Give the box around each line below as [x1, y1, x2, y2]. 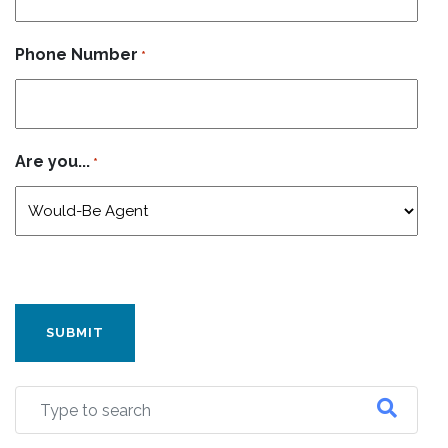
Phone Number [15, 45, 138, 64]
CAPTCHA [14, 256, 90, 275]
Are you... [15, 152, 90, 171]
